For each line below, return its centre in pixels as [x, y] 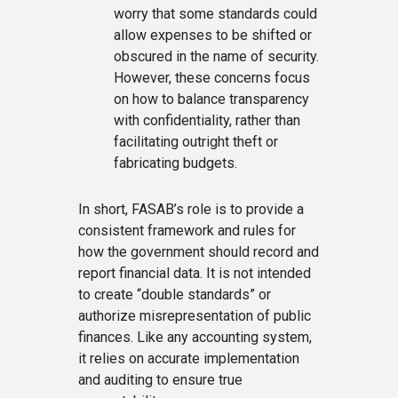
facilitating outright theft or [196, 142]
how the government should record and [199, 252]
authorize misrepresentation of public [195, 316]
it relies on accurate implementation [189, 358]
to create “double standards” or [175, 295]
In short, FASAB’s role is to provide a [191, 209]
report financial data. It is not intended [195, 273]
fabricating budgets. [175, 163]
